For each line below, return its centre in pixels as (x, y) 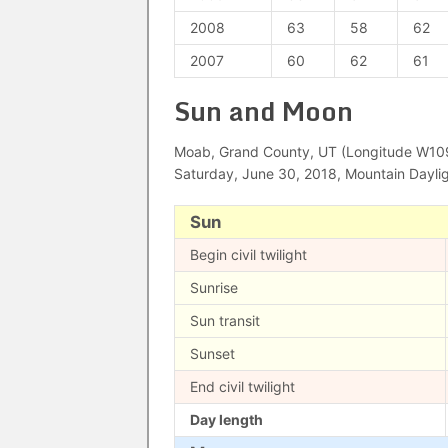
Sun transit (225, 320)
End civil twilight (242, 386)
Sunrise (214, 287)
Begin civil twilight (248, 254)
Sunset (212, 353)
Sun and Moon (263, 111)
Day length (226, 419)
